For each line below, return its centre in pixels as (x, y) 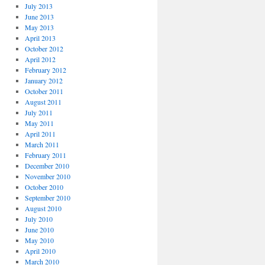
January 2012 (43, 80)
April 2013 (40, 38)
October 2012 (44, 49)
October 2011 (44, 91)
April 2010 (40, 251)
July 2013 (38, 6)
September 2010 (47, 198)
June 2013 (39, 17)
